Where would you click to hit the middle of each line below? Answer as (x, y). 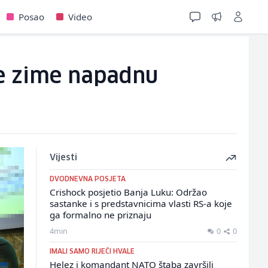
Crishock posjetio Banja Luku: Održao (128, 192)
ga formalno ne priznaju (100, 215)
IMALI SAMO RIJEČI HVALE (92, 252)
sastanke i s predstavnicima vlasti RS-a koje (141, 203)
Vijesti (63, 158)
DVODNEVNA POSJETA (87, 179)
